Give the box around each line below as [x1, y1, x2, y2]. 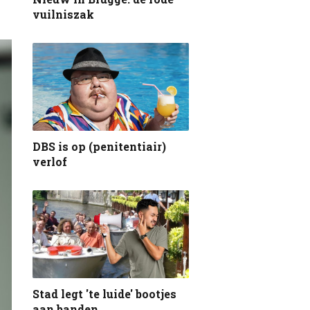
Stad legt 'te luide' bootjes [33, 286, 176, 302]
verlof [33, 154, 67, 170]
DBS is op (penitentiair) [33, 139, 166, 154]
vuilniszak [33, 7, 94, 22]
